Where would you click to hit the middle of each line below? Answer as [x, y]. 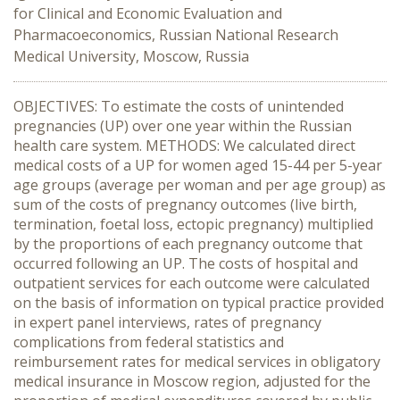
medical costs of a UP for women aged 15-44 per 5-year [198, 165]
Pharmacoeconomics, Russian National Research [176, 35]
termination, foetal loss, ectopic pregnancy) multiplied [193, 224]
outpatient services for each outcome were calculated [192, 283]
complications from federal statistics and [149, 342]
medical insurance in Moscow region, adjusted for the [192, 381]
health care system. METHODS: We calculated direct [184, 146]
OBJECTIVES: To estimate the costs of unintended [179, 106]
